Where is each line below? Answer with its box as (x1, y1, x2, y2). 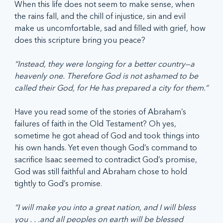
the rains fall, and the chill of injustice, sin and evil (14, 10, 188, 21)
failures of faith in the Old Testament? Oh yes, (14, 118, 179, 128)
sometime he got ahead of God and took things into (14, 130, 202, 140)
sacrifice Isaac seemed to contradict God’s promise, (14, 154, 200, 164)
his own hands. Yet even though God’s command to (14, 142, 200, 152)
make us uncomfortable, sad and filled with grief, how (14, 22, 208, 33)
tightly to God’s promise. (14, 178, 105, 188)
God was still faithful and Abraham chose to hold (14, 166, 190, 176)
